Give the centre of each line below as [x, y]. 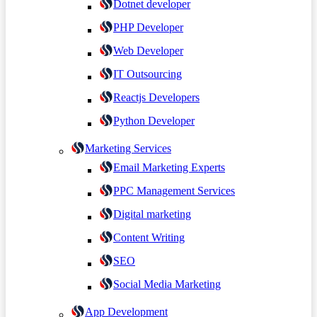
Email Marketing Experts [169, 167]
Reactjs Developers [156, 97]
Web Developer [148, 50]
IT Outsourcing [148, 74]
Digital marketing [152, 214]
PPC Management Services [174, 190]
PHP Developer [148, 27]
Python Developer [154, 120]
